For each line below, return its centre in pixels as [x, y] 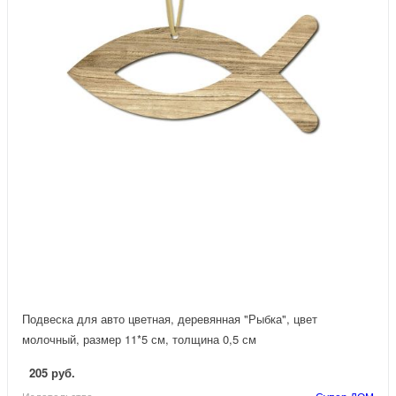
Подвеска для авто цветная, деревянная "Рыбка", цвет [170, 319]
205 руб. [52, 373]
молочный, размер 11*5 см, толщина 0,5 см [139, 339]
